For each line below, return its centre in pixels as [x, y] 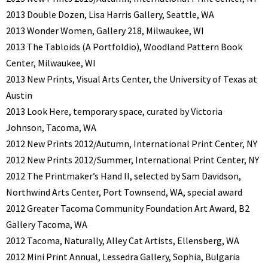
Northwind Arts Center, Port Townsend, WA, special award [124, 192]
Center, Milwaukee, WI [51, 63]
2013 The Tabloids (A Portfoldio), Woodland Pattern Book [124, 47]
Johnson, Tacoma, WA [51, 128]
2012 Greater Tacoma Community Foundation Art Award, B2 [128, 208]
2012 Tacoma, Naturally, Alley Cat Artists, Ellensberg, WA [123, 241]
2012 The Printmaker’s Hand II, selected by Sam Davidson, [124, 176]
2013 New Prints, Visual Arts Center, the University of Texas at [132, 79]
